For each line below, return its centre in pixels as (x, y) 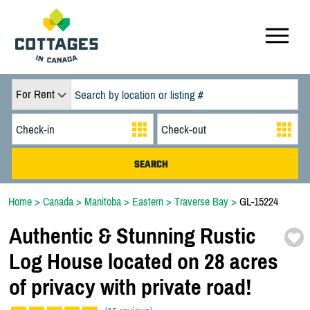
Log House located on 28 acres (144, 262)
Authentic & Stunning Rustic (133, 236)
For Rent (35, 94)
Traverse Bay (201, 201)
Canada (58, 201)
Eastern (148, 201)
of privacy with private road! (130, 287)
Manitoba (103, 201)
